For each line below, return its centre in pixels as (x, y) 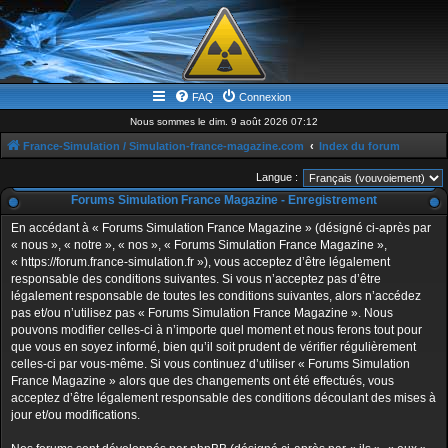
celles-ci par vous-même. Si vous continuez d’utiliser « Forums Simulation (210, 364)
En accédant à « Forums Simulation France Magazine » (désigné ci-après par (221, 228)
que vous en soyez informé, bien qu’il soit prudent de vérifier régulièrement (213, 347)
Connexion (264, 97)
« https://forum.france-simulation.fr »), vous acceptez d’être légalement (200, 262)
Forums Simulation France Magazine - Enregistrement (224, 200)
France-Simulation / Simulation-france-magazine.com (163, 146)
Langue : (277, 176)
